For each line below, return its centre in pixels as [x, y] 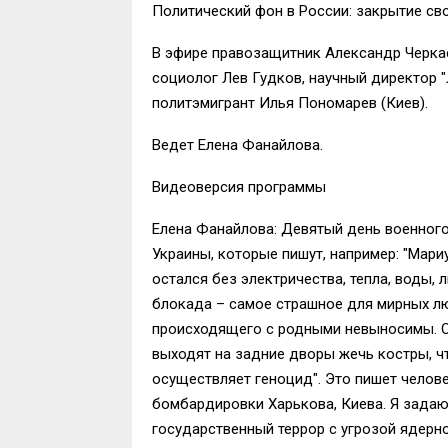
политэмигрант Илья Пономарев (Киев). [290, 102]
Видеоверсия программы [239, 186]
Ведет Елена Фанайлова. [237, 144]
